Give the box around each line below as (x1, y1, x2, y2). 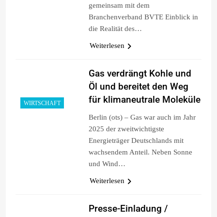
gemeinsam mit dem (88, 1, 150, 9)
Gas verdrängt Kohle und (88, 67, 191, 79)
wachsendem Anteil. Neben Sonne (88, 148, 192, 156)
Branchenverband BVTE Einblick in (88, 13, 198, 21)
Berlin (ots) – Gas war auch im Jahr (88, 113, 196, 121)
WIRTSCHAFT (24, 99, 61, 107)
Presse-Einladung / (88, 202, 168, 214)
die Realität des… (88, 24, 142, 32)
